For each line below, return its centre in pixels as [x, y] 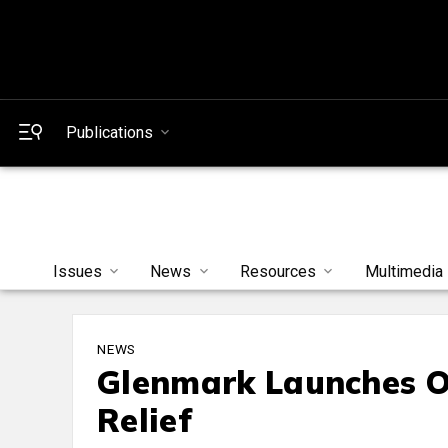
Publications [109, 132]
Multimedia [404, 272]
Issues [77, 272]
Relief [144, 420]
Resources [278, 272]
